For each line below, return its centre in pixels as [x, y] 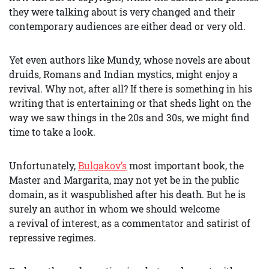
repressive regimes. [54, 237]
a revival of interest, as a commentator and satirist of [130, 223]
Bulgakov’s [102, 165]
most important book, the [185, 165]
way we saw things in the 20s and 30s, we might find [129, 117]
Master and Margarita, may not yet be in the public [124, 180]
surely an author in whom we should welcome [114, 209]
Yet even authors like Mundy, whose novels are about [130, 60]
